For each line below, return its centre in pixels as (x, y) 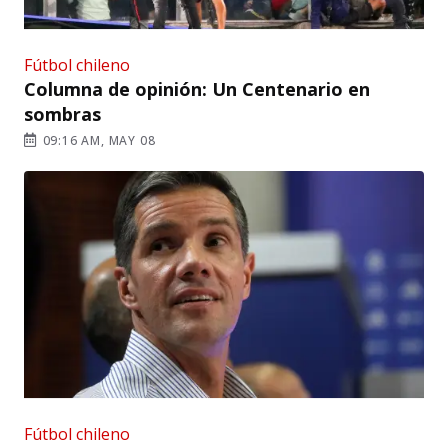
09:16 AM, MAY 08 (97, 140)
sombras (62, 113)
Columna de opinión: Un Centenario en (197, 88)
